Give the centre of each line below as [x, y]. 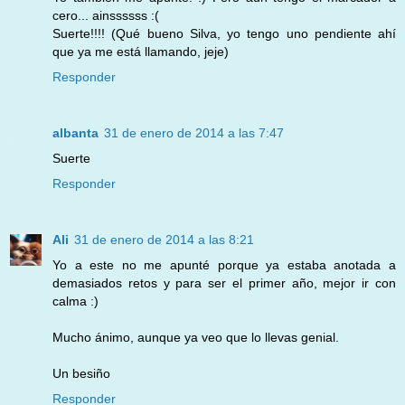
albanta [75, 133]
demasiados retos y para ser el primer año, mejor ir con [224, 283]
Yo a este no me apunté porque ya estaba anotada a [224, 265]
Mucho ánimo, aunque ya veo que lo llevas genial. [196, 338]
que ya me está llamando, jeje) [141, 52]
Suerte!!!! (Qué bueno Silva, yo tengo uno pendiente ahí [224, 34]
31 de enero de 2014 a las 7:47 [194, 133]
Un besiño [81, 374]
